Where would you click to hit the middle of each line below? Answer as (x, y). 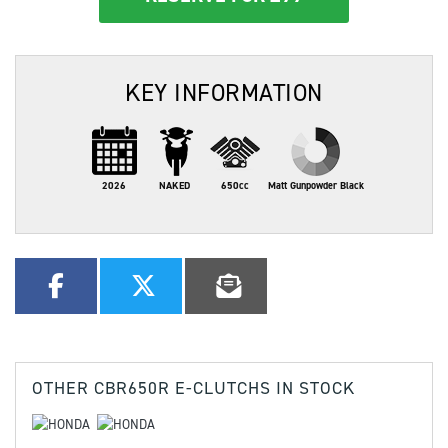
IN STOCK (313, 388)
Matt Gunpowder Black (316, 186)
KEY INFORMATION (224, 93)
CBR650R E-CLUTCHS (182, 388)
